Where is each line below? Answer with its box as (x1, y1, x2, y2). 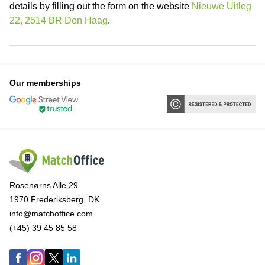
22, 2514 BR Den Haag (9, 15, 108, 25)
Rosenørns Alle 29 (9, 180, 78, 190)
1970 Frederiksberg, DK (9, 195, 99, 205)
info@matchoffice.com (9, 209, 93, 219)
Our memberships (9, 77, 81, 88)
